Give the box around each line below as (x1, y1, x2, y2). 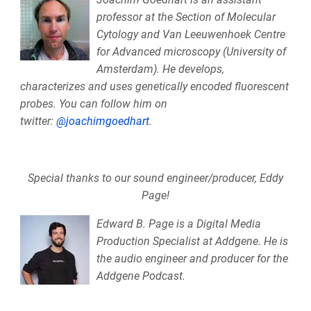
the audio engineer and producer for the (96, 251, 288, 265)
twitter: (19, 114, 53, 128)
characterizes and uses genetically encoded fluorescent (19, 79, 289, 93)
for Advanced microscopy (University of (96, 44, 286, 58)
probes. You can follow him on (19, 96, 167, 110)
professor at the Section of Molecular (96, 10, 276, 24)
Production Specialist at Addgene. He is (96, 234, 288, 248)
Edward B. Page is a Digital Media (96, 217, 261, 230)
